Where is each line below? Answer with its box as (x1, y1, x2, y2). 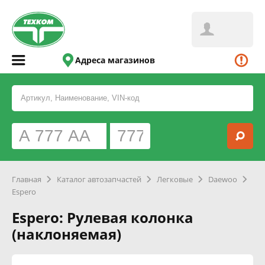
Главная (12, 174, 41, 185)
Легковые (157, 174, 193, 185)
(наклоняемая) (12, 224, 121, 244)
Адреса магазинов (75, 54, 156, 66)
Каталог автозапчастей (57, 174, 141, 185)
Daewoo (208, 174, 237, 185)
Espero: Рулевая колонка (12, 208, 193, 227)
